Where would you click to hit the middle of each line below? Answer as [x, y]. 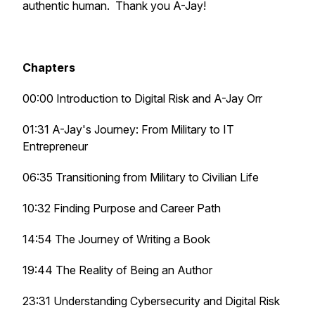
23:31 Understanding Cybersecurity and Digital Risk [151, 301]
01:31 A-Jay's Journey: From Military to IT [128, 129]
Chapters [49, 67]
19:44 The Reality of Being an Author [117, 270]
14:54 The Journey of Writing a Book [116, 239]
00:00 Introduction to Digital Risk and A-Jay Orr [142, 98]
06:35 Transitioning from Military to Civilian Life [141, 177]
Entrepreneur [55, 146]
